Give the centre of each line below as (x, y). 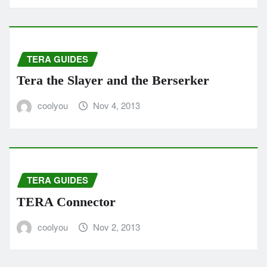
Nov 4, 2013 (117, 105)
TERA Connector (66, 201)
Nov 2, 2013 (117, 226)
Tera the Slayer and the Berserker (113, 80)
